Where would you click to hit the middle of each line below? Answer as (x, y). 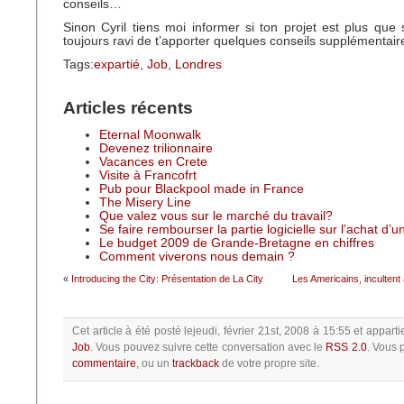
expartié (117, 65)
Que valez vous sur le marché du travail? (216, 216)
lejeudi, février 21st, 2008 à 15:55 (267, 331)
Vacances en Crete (153, 162)
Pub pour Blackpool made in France (202, 189)
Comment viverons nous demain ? (197, 257)
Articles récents (128, 108)
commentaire (104, 364)
